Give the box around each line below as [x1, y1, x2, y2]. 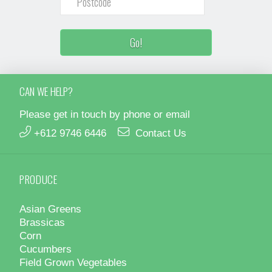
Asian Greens [19, 202, 81, 215]
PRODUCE [19, 171, 58, 188]
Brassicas [19, 216, 65, 228]
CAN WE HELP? [19, 83, 73, 99]
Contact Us [135, 127, 186, 140]
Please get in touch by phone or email [19, 108, 190, 121]
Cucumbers [19, 242, 72, 255]
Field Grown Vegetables [19, 256, 127, 268]
